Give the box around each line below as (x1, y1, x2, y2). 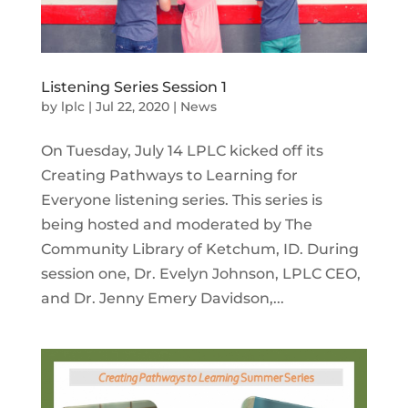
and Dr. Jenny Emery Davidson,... (40, 290, 284, 308)
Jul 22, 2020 (95, 98, 169, 116)
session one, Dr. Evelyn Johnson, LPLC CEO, (40, 265, 361, 283)
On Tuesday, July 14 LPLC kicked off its (40, 142, 323, 160)
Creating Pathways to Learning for (40, 167, 298, 185)
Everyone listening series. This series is (40, 191, 322, 209)
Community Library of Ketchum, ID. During (40, 240, 359, 259)
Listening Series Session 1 (40, 78, 227, 97)
